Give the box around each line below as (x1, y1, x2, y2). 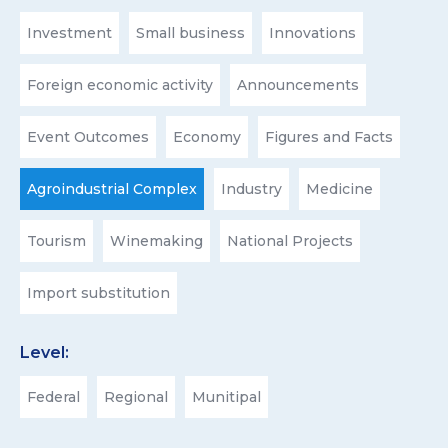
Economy (173, 128, 241, 146)
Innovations (269, 24, 356, 42)
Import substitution (27, 284, 170, 302)
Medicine (306, 180, 373, 198)
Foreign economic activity (27, 76, 213, 94)
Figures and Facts (265, 128, 393, 146)
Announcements (237, 76, 359, 94)
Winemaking (110, 232, 203, 250)
